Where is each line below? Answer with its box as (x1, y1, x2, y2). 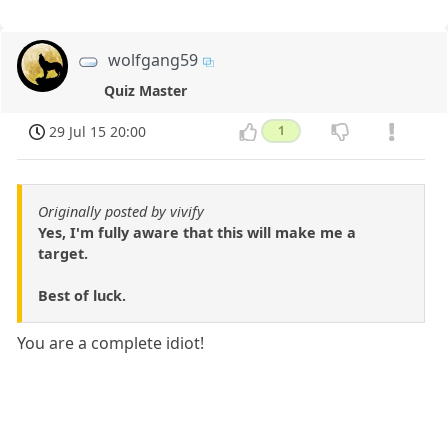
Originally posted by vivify (38, 201, 204, 221)
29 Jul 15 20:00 (49, 121, 147, 141)
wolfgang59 (108, 49, 199, 72)
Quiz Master (104, 80, 188, 100)
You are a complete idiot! (17, 331, 205, 354)
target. (38, 243, 88, 263)
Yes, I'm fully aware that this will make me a (38, 222, 356, 242)
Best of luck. (38, 285, 126, 305)
